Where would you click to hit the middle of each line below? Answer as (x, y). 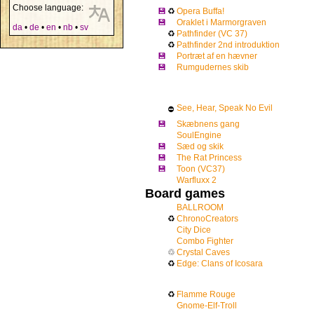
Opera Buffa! (200, 11)
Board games (185, 193)
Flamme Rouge (206, 294)
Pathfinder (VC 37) (212, 34)
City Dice (194, 230)
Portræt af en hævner (217, 56)
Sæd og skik (200, 146)
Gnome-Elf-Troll (207, 306)
